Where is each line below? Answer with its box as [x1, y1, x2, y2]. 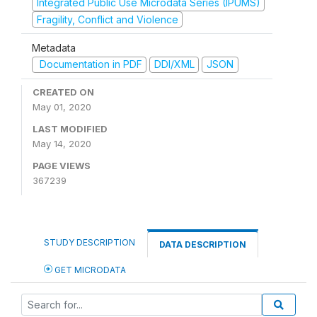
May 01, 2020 [33, 100, 91, 113]
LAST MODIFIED [33, 122, 108, 134]
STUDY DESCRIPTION [44, 236, 135, 248]
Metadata [32, 42, 76, 54]
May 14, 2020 [33, 137, 91, 149]
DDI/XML [154, 58, 195, 70]
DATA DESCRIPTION [159, 238, 246, 250]
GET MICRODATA [52, 264, 126, 275]
